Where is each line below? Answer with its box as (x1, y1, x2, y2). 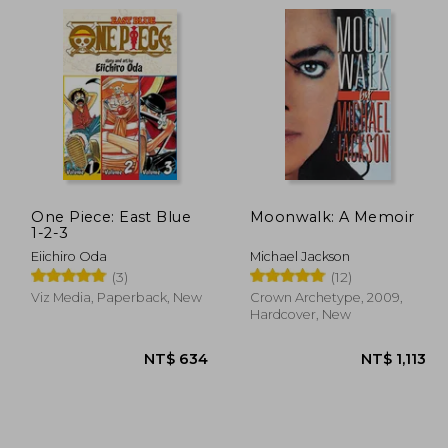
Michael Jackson (249, 248, 350, 264)
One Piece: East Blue (31, 207, 192, 226)
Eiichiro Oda (31, 248, 108, 264)
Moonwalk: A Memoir (249, 207, 415, 226)
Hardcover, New (249, 306, 351, 322)
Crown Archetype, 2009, (249, 289, 403, 305)
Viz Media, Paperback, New (31, 289, 203, 305)
